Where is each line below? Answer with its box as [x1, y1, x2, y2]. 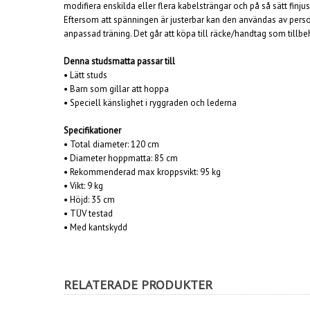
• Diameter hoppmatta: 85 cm [64, 152, 178, 164]
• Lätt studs [64, 69, 107, 81]
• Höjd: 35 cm [64, 194, 115, 206]
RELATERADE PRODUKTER [64, 276, 212, 293]
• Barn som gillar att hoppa [64, 83, 169, 95]
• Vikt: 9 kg [64, 180, 103, 192]
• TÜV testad [64, 208, 113, 219]
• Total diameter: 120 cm [64, 138, 159, 150]
